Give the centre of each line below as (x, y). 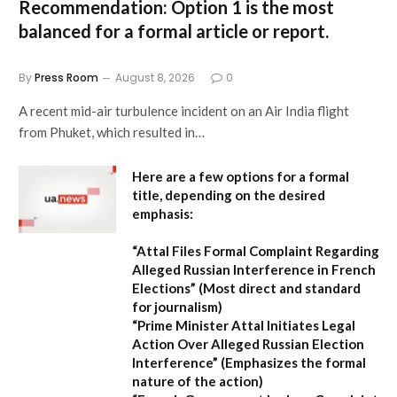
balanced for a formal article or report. (174, 31)
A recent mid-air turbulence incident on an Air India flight (184, 110)
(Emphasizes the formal (292, 362)
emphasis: (163, 213)
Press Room (66, 77)
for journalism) (177, 306)
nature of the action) (198, 381)
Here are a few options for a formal (241, 176)
